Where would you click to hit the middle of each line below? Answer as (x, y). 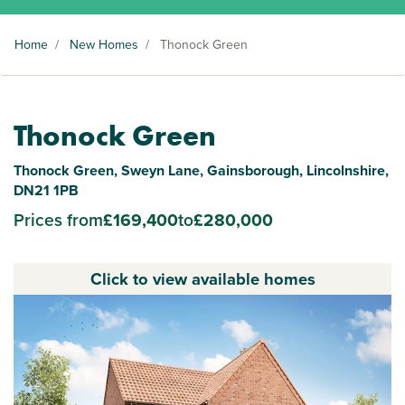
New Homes (104, 45)
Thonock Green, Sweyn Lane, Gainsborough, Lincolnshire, (201, 170)
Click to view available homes (202, 279)
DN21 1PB (46, 190)
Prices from (58, 220)
